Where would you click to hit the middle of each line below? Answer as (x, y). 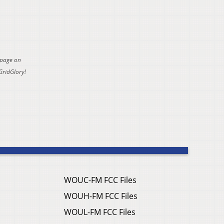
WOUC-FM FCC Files (100, 180)
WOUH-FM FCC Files (101, 196)
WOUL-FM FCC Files (100, 212)
